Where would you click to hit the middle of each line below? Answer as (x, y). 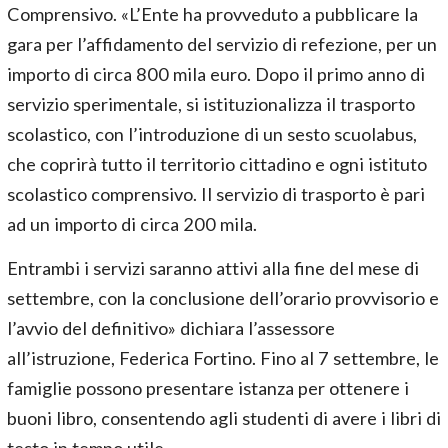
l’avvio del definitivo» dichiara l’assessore (171, 328)
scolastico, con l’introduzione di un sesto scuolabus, (212, 134)
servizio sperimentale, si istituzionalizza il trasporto (211, 104)
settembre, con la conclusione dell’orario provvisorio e (223, 298)
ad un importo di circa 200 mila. (132, 224)
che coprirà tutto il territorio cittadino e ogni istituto (217, 164)
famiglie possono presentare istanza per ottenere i (208, 388)
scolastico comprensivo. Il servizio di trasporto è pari (216, 194)
